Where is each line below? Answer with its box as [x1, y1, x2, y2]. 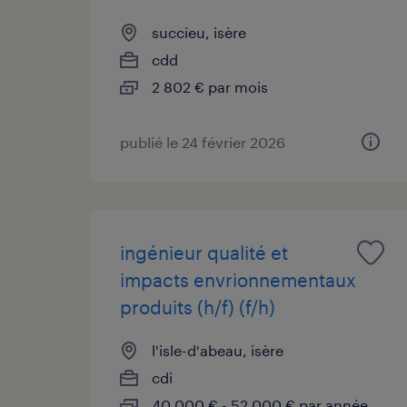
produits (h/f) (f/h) [120, 295, 275, 318]
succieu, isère [152, 23, 246, 41]
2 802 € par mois [152, 77, 268, 95]
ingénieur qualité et [120, 241, 288, 263]
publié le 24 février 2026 [120, 133, 285, 151]
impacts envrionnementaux [120, 268, 356, 291]
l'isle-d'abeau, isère [152, 341, 283, 359]
